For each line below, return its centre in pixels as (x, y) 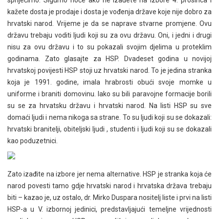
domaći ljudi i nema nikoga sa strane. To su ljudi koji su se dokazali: (109, 118)
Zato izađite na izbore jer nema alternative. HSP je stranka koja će (109, 174)
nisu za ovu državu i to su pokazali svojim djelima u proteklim (109, 47)
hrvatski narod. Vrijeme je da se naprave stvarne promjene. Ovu (109, 24)
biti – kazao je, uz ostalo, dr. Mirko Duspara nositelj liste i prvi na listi (109, 198)
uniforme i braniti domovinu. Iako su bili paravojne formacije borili (109, 94)
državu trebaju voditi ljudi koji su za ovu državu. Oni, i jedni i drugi (109, 35)
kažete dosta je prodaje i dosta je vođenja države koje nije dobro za (109, 12)
